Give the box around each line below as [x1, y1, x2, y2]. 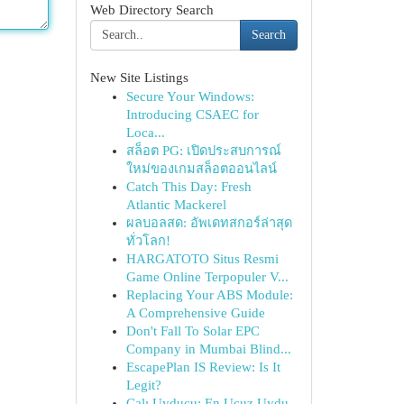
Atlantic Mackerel [125, 197, 226, 212]
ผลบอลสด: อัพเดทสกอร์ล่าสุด [125, 216, 292, 230]
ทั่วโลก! [125, 234, 170, 248]
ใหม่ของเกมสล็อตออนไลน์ [125, 161, 277, 176]
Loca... [125, 125, 165, 140]
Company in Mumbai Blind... [125, 342, 291, 356]
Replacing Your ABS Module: [125, 288, 293, 302]
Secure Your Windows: [125, 89, 254, 104]
